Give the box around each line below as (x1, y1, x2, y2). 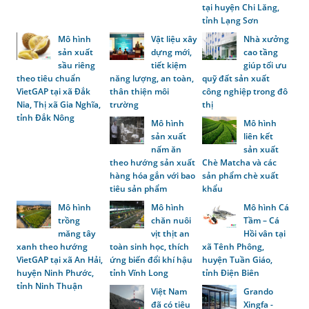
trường (109, 98, 139, 110)
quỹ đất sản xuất (202, 72, 270, 84)
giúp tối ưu (243, 59, 288, 71)
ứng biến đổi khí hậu (109, 254, 192, 266)
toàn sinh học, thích (109, 241, 189, 253)
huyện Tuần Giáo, (202, 254, 273, 266)
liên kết (243, 130, 274, 142)
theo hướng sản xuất (109, 156, 195, 168)
